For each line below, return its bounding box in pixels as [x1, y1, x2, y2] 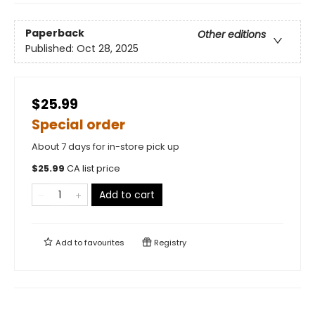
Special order [32, 115, 125, 134]
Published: [25, 41, 77, 56]
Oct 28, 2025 [77, 41, 139, 56]
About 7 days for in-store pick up [32, 139, 179, 153]
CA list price [67, 162, 120, 174]
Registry [152, 236, 186, 248]
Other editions [198, 27, 266, 42]
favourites [84, 236, 124, 248]
